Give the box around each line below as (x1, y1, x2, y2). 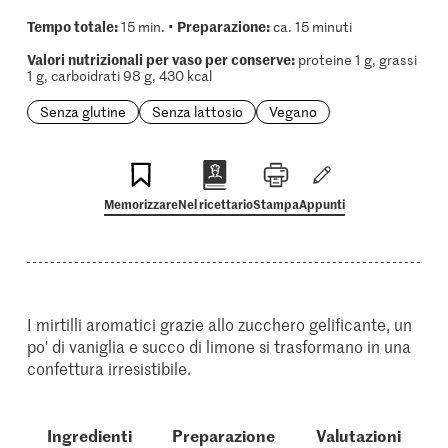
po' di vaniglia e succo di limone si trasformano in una (27, 335, 412, 357)
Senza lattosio (151, 102, 243, 121)
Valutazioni (315, 424, 401, 446)
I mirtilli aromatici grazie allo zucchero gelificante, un (27, 313, 413, 335)
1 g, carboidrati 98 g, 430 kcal (26, 66, 212, 85)
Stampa (252, 195, 299, 212)
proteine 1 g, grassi (294, 50, 417, 69)
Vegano (268, 102, 317, 121)
